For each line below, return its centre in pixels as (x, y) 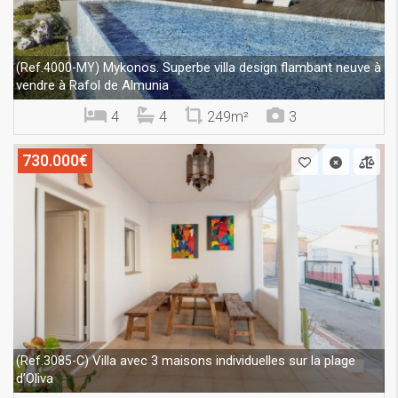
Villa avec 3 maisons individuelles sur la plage (222, 361)
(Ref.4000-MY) (58, 68)
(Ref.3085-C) (52, 361)
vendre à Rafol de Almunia (92, 86)
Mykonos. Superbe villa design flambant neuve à (240, 68)
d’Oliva (35, 379)
